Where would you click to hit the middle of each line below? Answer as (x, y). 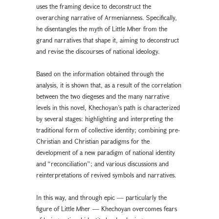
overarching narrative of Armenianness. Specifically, (107, 17)
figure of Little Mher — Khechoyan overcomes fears (107, 208)
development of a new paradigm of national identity (106, 152)
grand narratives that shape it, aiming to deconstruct (108, 40)
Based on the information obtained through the (100, 74)
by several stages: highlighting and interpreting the (105, 119)
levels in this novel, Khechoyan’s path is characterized (108, 107)
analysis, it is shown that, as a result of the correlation (109, 85)
